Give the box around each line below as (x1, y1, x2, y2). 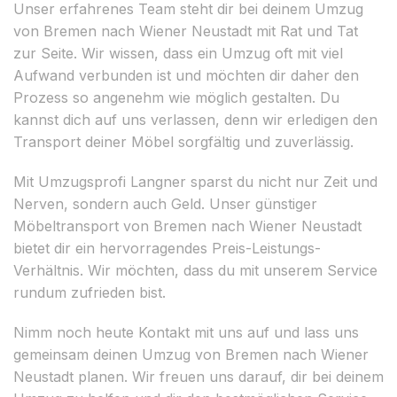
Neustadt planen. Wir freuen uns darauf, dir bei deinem (13, 367, 384, 385)
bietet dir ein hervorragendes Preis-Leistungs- (13, 238, 321, 257)
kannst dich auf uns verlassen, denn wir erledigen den (13, 110, 378, 128)
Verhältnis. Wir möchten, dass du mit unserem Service (13, 261, 378, 279)
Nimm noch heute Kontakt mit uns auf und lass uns (13, 323, 359, 341)
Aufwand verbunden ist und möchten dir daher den (13, 66, 359, 84)
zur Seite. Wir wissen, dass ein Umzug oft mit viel (13, 43, 343, 62)
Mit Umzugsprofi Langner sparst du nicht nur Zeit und (13, 172, 378, 191)
